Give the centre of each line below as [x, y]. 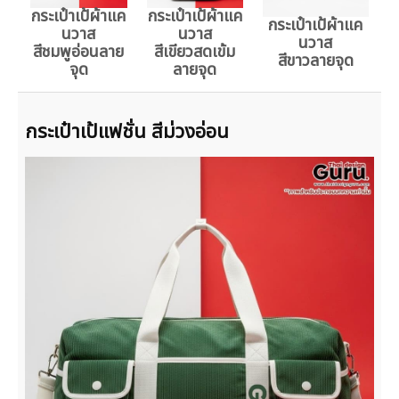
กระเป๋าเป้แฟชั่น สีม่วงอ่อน [127, 133]
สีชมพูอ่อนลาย [79, 53]
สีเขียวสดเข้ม [195, 53]
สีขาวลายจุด [315, 61]
